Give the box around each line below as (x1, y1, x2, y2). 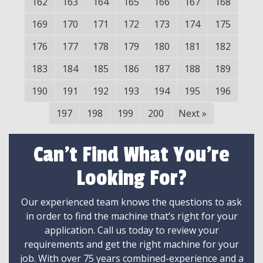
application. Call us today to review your (44, 224, 219, 237)
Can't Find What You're (33, 142, 230, 168)
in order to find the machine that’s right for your (25, 210, 238, 223)
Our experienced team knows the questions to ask (21, 195, 242, 209)
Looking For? (76, 166, 187, 192)
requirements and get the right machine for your (24, 238, 239, 251)
